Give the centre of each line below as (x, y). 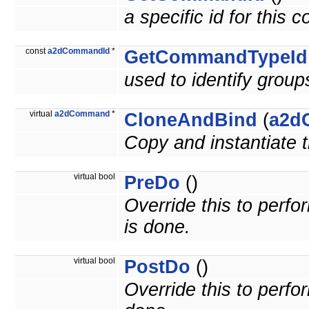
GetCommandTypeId (216, 58)
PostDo (157, 267)
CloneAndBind (191, 120)
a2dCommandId (79, 51)
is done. (157, 227)
